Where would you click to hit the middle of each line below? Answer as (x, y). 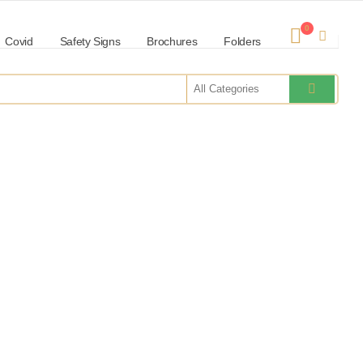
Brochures (172, 41)
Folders (242, 41)
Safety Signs (90, 41)
